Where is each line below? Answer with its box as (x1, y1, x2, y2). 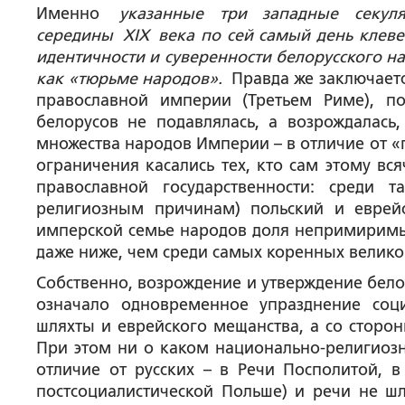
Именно (36, 5, 119, 23)
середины (36, 26, 123, 44)
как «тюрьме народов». (36, 70, 223, 88)
